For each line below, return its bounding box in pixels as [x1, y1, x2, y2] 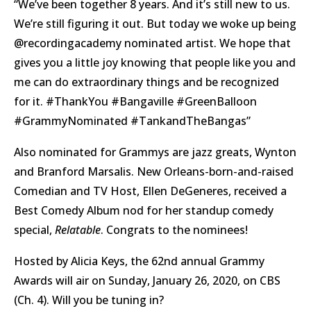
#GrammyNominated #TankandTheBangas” [14, 113, 251, 129]
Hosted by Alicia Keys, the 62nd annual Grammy [14, 253, 264, 269]
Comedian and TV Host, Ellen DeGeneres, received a [14, 183, 287, 199]
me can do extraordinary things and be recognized [14, 74, 279, 90]
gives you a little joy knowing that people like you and [14, 55, 296, 71]
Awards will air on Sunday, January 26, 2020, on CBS [14, 273, 280, 289]
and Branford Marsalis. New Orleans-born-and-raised [14, 164, 294, 180]
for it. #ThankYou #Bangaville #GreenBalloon [14, 94, 257, 110]
